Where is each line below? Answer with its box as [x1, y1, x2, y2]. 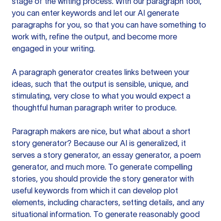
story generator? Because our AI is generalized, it [12, 139, 186, 147]
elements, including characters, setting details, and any [12, 198, 204, 207]
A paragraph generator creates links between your [12, 68, 189, 76]
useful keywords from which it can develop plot [12, 186, 178, 195]
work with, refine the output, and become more [12, 32, 177, 41]
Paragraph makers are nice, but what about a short [12, 127, 190, 136]
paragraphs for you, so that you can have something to [12, 20, 206, 29]
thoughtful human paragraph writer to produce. [12, 103, 177, 112]
